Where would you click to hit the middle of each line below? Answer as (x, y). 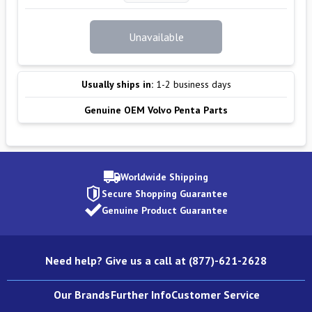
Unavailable (156, 37)
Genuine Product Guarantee (164, 210)
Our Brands (81, 295)
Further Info (141, 295)
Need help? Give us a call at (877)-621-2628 (156, 260)
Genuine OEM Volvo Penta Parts (156, 110)
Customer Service (215, 295)
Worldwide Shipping (164, 177)
